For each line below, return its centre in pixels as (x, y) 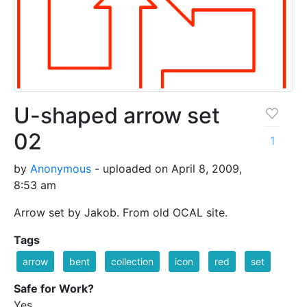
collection (132, 262)
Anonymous (61, 169)
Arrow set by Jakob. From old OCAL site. (121, 213)
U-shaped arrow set (117, 116)
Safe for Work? (54, 289)
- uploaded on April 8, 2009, (167, 169)
